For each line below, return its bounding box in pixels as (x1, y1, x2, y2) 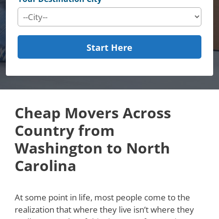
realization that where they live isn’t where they (15, 204, 194, 216)
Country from (15, 120, 114, 141)
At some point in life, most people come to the (15, 192, 190, 203)
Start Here (87, 41, 132, 53)
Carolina (15, 155, 76, 176)
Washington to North (15, 138, 170, 158)
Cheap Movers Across (15, 103, 171, 123)
